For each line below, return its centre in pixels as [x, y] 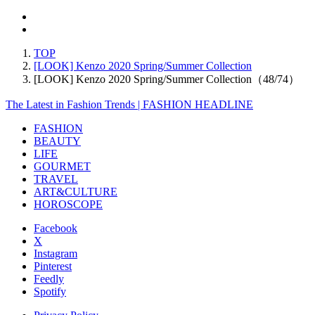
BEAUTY [57, 141]
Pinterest [53, 266]
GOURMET [62, 166]
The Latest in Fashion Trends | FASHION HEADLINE [129, 104]
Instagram [56, 253]
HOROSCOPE [68, 204]
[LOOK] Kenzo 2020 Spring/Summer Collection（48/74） [167, 79]
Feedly [49, 278]
